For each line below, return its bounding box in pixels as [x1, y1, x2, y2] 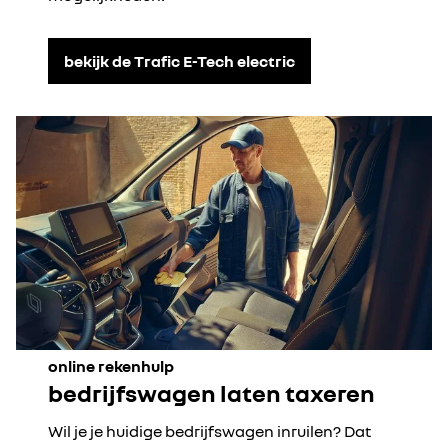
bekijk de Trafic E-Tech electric [64, 50, 295, 71]
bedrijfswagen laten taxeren [48, 378, 375, 407]
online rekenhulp [48, 356, 174, 376]
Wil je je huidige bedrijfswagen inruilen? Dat [48, 421, 371, 441]
